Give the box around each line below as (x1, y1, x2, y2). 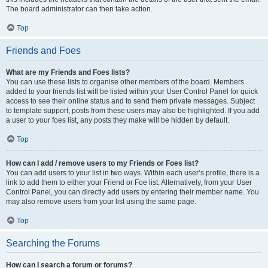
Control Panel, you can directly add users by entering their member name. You (6, 188, 259, 196)
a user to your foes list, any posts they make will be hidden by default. (6, 116, 229, 124)
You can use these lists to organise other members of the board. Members (6, 78, 244, 86)
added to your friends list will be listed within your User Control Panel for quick (6, 87, 258, 96)
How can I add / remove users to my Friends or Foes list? (6, 159, 199, 167)
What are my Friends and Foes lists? (6, 68, 130, 77)
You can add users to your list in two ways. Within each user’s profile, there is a (6, 169, 260, 177)
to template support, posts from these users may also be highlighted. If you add (6, 106, 260, 115)
